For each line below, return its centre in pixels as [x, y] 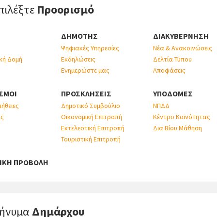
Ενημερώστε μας [85, 70]
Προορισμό [65, 9]
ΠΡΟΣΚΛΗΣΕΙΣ [86, 93]
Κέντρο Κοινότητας [182, 117]
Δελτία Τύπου [173, 59]
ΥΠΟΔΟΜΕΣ [173, 93]
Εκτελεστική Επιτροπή [93, 128]
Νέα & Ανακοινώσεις [183, 48]
